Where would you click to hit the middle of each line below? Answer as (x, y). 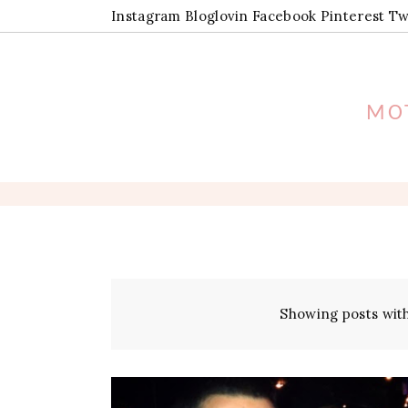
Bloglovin (217, 16)
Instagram (146, 16)
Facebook (285, 16)
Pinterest (352, 16)
